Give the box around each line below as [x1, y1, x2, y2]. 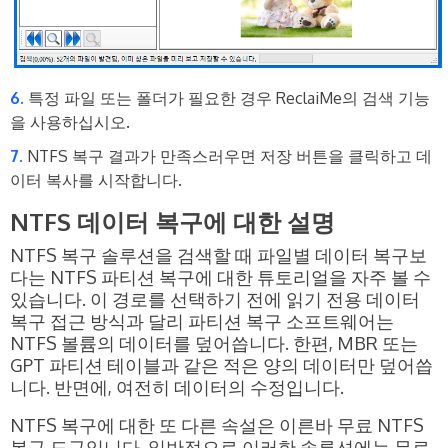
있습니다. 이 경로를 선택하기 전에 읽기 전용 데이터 [10, 287, 420, 310]
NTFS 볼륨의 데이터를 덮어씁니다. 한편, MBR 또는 [10, 331, 418, 354]
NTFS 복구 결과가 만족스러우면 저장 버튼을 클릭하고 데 [27, 145, 432, 166]
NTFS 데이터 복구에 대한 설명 [10, 205, 335, 237]
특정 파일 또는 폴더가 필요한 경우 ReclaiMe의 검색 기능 [28, 87, 430, 108]
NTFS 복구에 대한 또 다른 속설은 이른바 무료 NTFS [10, 413, 424, 436]
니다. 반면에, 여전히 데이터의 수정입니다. [10, 375, 344, 398]
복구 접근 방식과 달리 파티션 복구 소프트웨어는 [10, 309, 394, 332]
